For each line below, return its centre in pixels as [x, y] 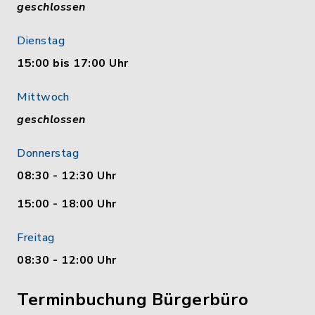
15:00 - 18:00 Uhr [67, 204]
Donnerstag [48, 153]
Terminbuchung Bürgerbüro [133, 300]
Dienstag [41, 41]
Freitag [36, 238]
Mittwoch [43, 97]
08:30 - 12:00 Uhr [67, 260]
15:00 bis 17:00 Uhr [73, 63]
